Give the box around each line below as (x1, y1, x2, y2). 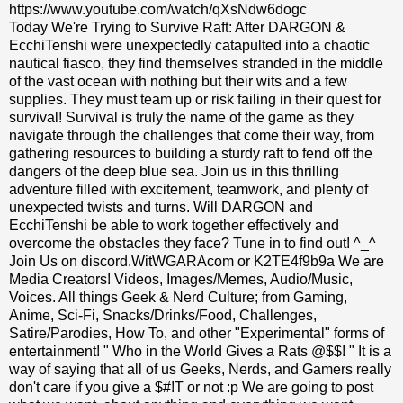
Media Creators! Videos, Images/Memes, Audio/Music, (9, 272, 353, 288)
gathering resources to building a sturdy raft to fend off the (9, 146, 372, 162)
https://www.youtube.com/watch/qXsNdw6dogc (9, 2, 307, 18)
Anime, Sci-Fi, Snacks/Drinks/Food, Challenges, (9, 308, 317, 324)
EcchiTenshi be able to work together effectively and (9, 218, 339, 234)
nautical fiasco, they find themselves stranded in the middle (9, 56, 383, 72)
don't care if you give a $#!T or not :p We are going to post (9, 380, 373, 396)
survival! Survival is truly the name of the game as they (9, 110, 354, 126)
